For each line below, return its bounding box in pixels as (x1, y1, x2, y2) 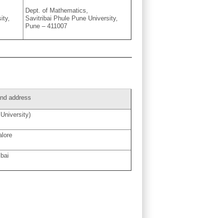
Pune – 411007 (25, 22, 68, 30)
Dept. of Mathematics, (25, 7, 89, 15)
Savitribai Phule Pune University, (25, 15, 118, 22)
